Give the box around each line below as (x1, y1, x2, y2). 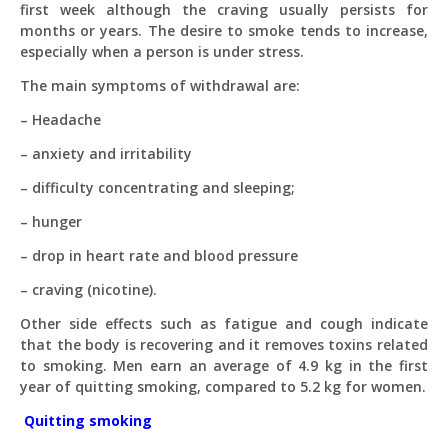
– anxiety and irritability (20, 144, 192, 163)
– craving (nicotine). (20, 280, 157, 299)
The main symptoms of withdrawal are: (20, 76, 300, 95)
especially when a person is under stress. (20, 42, 304, 61)
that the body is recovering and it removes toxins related (20, 335, 428, 354)
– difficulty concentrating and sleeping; (20, 178, 295, 197)
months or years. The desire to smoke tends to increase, (20, 21, 428, 40)
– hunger (20, 212, 82, 231)
